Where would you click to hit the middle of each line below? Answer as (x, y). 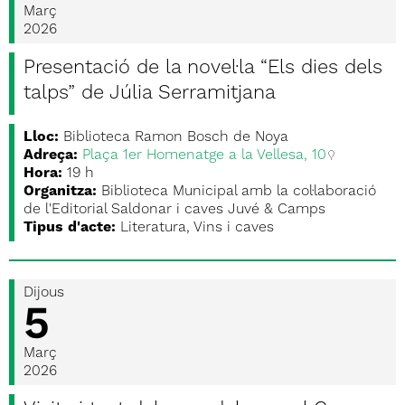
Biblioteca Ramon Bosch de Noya (176, 137)
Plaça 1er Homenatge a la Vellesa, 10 (204, 155)
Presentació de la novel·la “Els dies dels (203, 68)
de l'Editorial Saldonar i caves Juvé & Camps (174, 210)
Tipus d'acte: (70, 228)
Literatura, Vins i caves (197, 228)
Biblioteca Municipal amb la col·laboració (239, 192)
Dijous (44, 293)
